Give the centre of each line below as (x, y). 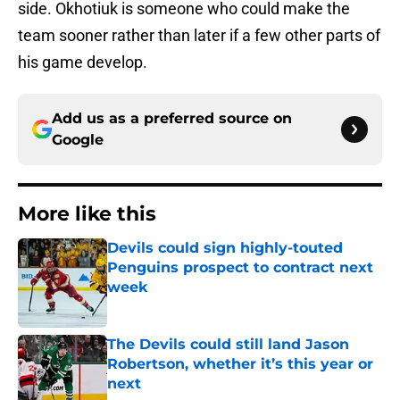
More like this (87, 214)
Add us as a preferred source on (172, 119)
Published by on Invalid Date (184, 305)
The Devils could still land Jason (228, 345)
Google (78, 140)
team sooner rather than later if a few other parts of (199, 36)
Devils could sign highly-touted (225, 248)
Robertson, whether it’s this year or (240, 364)
